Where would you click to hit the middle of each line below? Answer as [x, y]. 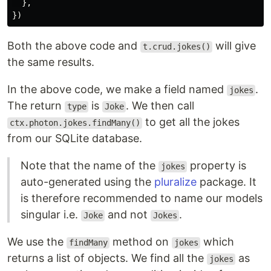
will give [234, 46]
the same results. [51, 62]
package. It [227, 182]
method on [141, 242]
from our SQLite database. [75, 139]
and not [128, 215]
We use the [37, 242]
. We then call [160, 106]
